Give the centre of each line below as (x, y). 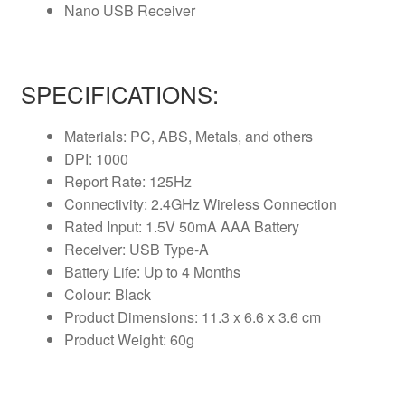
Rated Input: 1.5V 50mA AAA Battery (181, 227)
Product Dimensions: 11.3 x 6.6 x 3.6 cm (192, 317)
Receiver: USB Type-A (136, 250)
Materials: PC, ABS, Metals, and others (188, 137)
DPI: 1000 (96, 159)
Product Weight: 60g (129, 340)
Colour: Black (107, 295)
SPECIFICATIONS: (119, 94)
